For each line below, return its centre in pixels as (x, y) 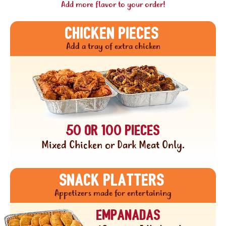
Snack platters (112, 181)
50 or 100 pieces (113, 131)
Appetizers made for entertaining (113, 194)
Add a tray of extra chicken (113, 47)
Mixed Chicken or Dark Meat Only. (113, 146)
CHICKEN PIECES (112, 34)
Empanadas (128, 216)
